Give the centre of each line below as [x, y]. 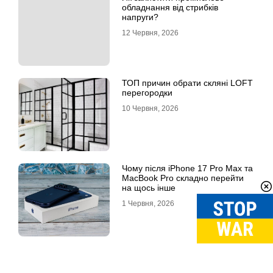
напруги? [140, 17]
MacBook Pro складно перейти [183, 178]
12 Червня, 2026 [150, 33]
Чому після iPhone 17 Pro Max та [187, 168]
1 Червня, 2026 [148, 204]
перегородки [147, 93]
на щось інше [149, 188]
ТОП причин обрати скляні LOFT [187, 83]
